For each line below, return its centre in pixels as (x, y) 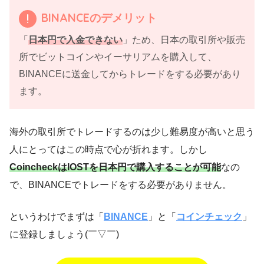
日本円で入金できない (75, 39)
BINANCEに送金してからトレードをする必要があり (130, 74)
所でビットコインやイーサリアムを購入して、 (118, 57)
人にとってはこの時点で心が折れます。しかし (108, 149)
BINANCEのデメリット (98, 17)
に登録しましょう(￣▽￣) (64, 234)
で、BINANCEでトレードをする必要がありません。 (121, 184)
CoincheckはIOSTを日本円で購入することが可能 (115, 167)
